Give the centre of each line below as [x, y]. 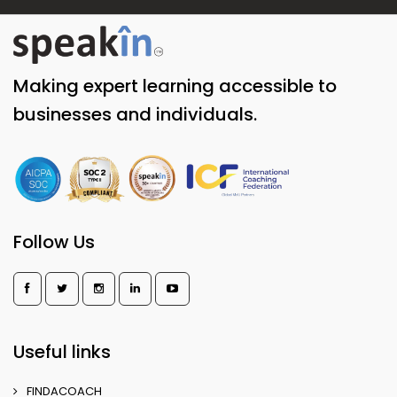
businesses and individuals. [135, 114]
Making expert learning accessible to [175, 86]
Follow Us [54, 241]
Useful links [62, 352]
